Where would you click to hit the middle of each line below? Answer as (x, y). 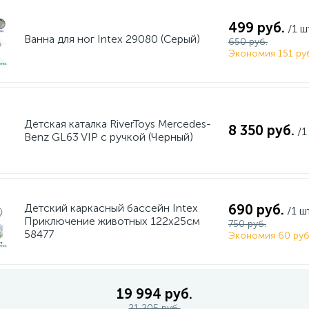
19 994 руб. (154, 294)
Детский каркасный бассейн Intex (111, 208)
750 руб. (247, 224)
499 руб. (256, 28)
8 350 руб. (261, 130)
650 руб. (248, 42)
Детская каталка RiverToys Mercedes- (117, 124)
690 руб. (256, 210)
